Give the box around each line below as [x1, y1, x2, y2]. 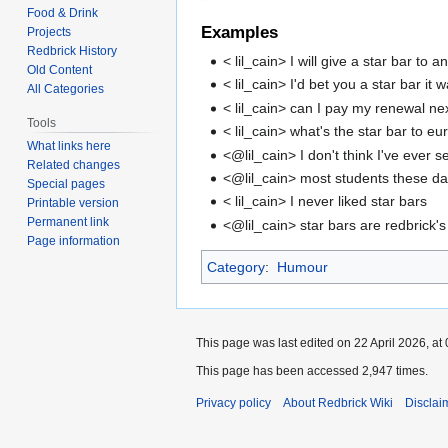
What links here [27, 139, 112, 154]
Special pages [27, 177, 106, 192]
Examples [201, 22, 278, 42]
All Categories [27, 81, 105, 96]
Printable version [27, 196, 120, 211]
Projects [27, 24, 72, 39]
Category [207, 258, 265, 275]
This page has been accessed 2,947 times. [196, 363, 428, 378]
